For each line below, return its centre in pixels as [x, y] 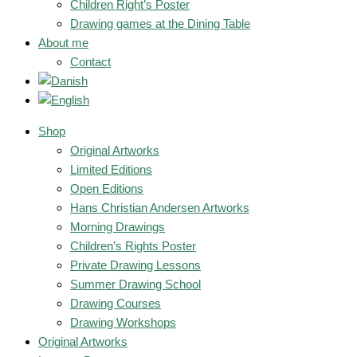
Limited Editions [111, 169]
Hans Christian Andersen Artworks [160, 208]
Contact [90, 62]
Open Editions [107, 188]
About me [63, 43]
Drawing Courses [116, 303]
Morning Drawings [118, 227]
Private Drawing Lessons [135, 265]
